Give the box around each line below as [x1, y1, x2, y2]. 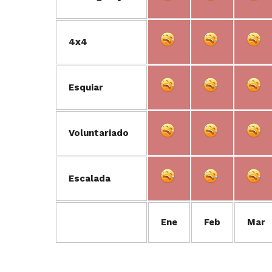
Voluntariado [69, 127, 129, 138]
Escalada [69, 173, 110, 184]
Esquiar [69, 82, 103, 93]
